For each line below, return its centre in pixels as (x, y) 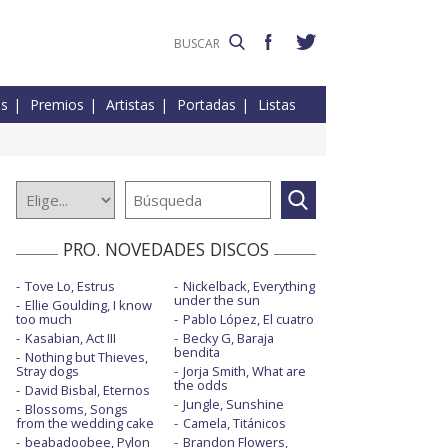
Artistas (130, 105)
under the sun (216, 300)
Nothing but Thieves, (86, 357)
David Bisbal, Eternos (87, 390)
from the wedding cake (85, 423)
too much (44, 319)
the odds (200, 385)
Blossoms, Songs (76, 409)
